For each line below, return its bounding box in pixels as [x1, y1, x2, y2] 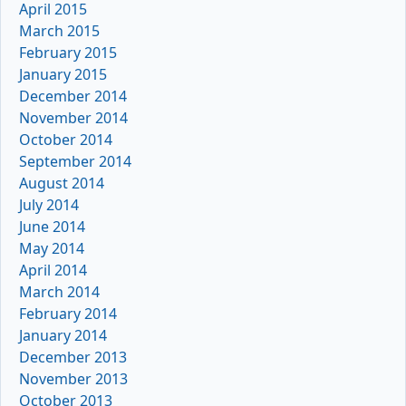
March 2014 [19, 281, 100, 302]
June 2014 [19, 216, 85, 237]
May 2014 [19, 237, 84, 258]
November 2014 [19, 107, 128, 128]
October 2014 [19, 129, 112, 150]
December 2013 [19, 346, 127, 367]
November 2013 [19, 368, 128, 389]
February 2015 [19, 42, 117, 63]
